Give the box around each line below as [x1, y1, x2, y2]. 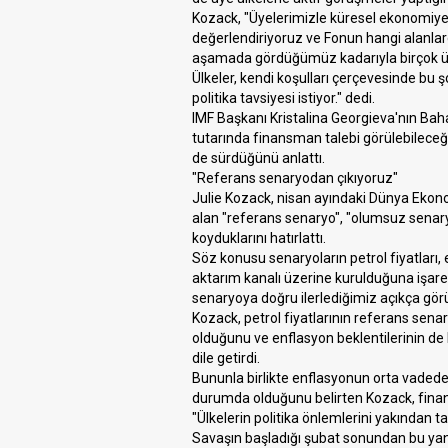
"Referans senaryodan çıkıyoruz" [192, 170, 398, 186]
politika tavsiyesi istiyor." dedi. [192, 90, 375, 106]
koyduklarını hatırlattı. [192, 230, 326, 246]
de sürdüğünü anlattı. [192, 150, 325, 166]
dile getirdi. [192, 350, 260, 366]
